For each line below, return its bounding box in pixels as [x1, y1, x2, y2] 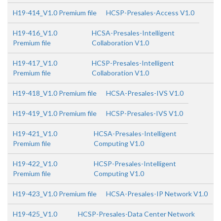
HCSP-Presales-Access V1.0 [106, 8, 194, 17]
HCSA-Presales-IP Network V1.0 [106, 189, 208, 198]
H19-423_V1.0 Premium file [13, 189, 97, 198]
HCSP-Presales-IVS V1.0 [106, 109, 183, 117]
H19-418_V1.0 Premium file [13, 89, 97, 97]
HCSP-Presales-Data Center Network [77, 210, 195, 218]
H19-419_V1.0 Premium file [13, 109, 97, 117]
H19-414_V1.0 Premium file [13, 8, 97, 17]
